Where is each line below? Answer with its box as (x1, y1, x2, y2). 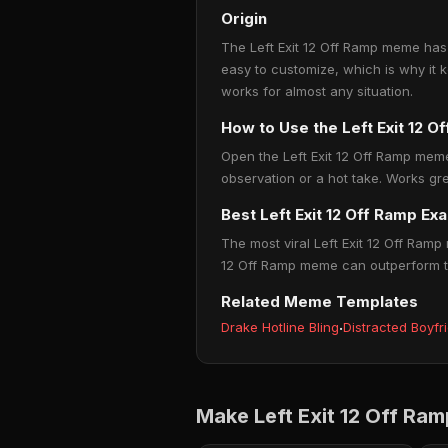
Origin (221, 9, 267, 28)
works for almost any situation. (221, 83, 413, 99)
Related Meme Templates (221, 292, 418, 311)
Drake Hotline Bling (221, 319, 339, 335)
